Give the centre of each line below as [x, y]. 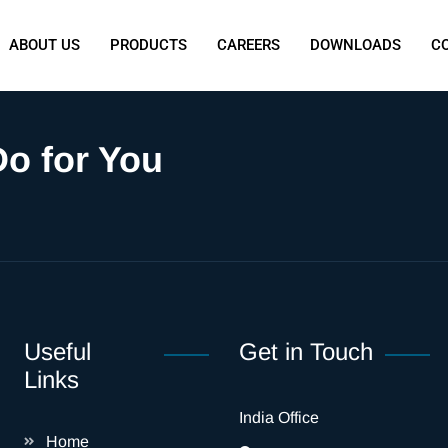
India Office [279, 417]
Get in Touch [306, 351]
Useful [57, 351]
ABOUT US [45, 45]
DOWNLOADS [356, 45]
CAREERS [249, 45]
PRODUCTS [149, 45]
